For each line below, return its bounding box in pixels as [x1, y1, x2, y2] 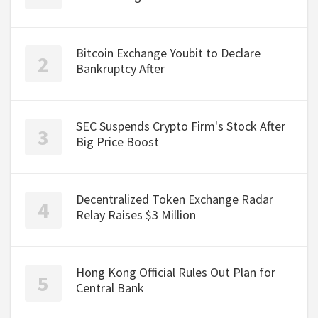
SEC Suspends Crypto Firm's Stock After [76, 118, 285, 135]
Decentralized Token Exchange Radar [76, 191, 273, 208]
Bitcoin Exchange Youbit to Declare [76, 45, 261, 62]
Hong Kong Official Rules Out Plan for [76, 264, 275, 281]
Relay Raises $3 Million [76, 207, 196, 224]
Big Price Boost [76, 133, 159, 150]
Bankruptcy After [76, 60, 165, 77]
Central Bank [76, 280, 144, 297]
